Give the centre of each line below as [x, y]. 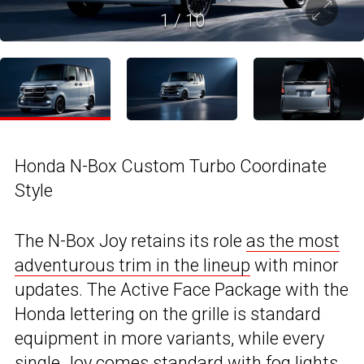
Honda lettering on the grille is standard [168, 314]
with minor [295, 265]
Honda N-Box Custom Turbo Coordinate [171, 166]
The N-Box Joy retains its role [130, 240]
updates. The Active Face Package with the [182, 289]
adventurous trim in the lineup [132, 265]
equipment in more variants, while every [169, 338]
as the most [293, 240]
